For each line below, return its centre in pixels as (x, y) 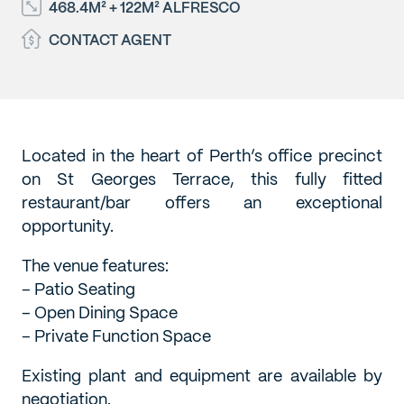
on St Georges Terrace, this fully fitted (202, 179)
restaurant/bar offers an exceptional (202, 202)
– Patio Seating (78, 289)
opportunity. (68, 225)
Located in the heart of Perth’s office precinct (202, 155)
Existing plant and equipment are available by (202, 375)
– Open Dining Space (100, 312)
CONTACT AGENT (110, 40)
